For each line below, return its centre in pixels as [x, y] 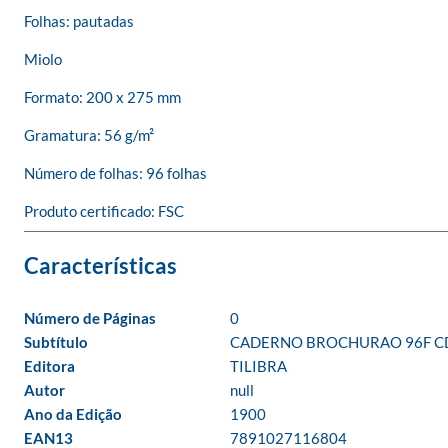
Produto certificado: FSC [104, 211]
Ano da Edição [73, 414]
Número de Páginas [90, 318]
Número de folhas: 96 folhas [115, 173]
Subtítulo [56, 342]
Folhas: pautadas [79, 21]
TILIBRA [258, 366]
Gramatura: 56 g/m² [89, 135]
